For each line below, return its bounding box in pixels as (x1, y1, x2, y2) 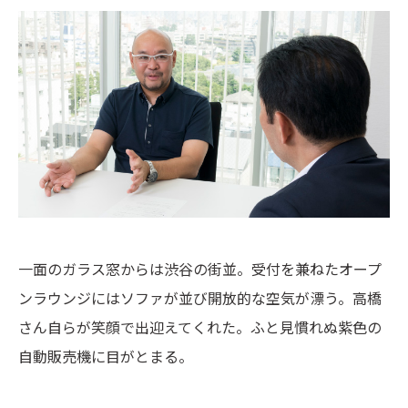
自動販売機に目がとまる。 (18, 345, 193, 368)
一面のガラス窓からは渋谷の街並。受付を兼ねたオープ (18, 258, 382, 280)
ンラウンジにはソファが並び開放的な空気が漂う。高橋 (18, 287, 382, 310)
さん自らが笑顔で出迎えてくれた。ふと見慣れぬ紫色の (18, 316, 382, 339)
